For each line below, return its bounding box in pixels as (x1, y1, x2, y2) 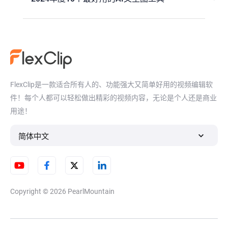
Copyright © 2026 (10, 187, 68, 196)
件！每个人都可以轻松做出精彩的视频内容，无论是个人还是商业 (10, 94, 217, 102)
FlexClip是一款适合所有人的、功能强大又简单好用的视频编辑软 (10, 80, 213, 89)
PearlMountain (68, 187, 115, 196)
